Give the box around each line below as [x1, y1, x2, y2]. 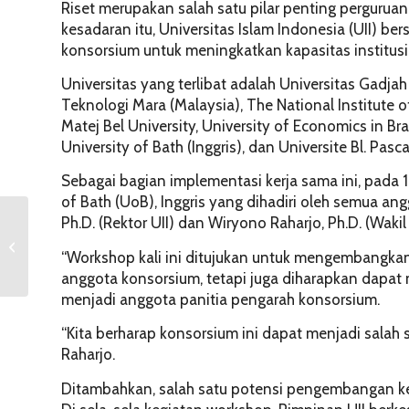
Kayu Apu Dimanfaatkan [32, 218, 160, 234]
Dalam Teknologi [32, 237, 123, 253]
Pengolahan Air [32, 257, 113, 272]
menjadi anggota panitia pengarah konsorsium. [61, 289, 380, 309]
